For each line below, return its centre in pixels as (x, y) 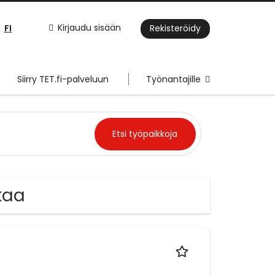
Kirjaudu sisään (89, 28)
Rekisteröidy (175, 29)
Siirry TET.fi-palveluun (63, 79)
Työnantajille (173, 79)
